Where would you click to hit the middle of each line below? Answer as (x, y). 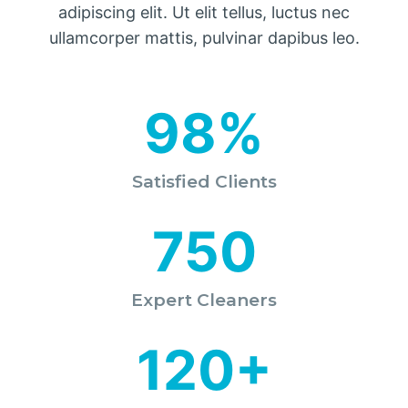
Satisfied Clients (204, 181)
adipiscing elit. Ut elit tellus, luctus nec (204, 12)
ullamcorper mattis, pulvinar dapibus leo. (204, 37)
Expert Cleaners (204, 300)
